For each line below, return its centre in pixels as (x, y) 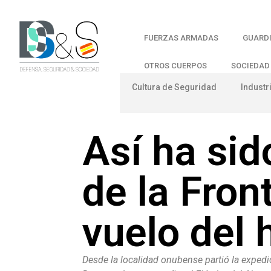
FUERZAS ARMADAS (181, 38)
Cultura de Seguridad (175, 87)
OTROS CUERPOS (176, 66)
